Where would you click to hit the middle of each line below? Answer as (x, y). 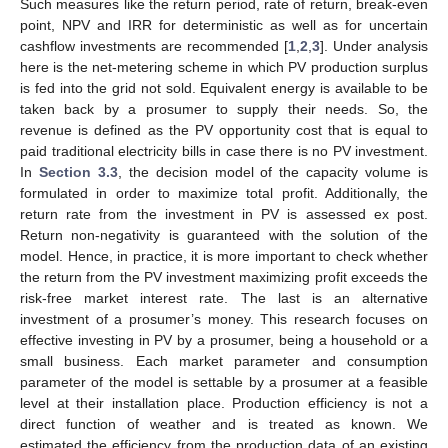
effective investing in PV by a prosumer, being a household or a (224, 339)
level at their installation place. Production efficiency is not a (224, 402)
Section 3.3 (78, 171)
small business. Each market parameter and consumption (224, 360)
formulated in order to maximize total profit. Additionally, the (224, 192)
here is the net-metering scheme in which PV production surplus (224, 66)
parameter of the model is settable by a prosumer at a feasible (224, 381)
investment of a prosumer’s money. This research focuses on (224, 318)
